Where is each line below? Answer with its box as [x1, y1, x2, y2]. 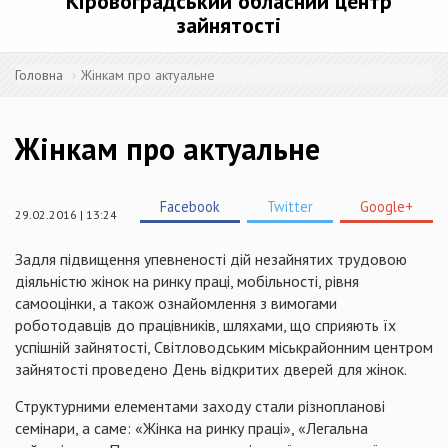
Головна [15, 66, 63, 84]
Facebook [160, 197, 220, 216]
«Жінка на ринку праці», [135, 418, 298, 438]
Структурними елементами [15, 396, 198, 416]
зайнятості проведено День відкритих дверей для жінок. [15, 359, 407, 379]
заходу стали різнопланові [202, 396, 385, 416]
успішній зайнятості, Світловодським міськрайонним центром [15, 337, 433, 357]
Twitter [267, 197, 313, 216]
